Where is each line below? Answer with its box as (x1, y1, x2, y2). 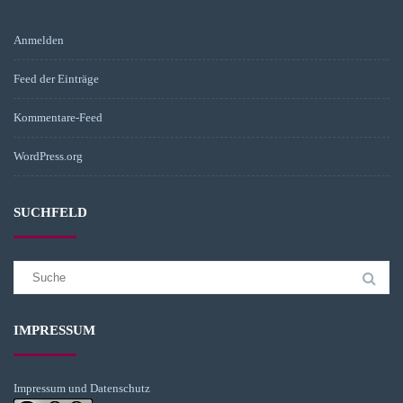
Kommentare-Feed (13, 111, 103, 124)
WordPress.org (13, 149, 83, 163)
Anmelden (13, 33, 64, 47)
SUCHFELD (13, 205, 87, 219)
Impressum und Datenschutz (13, 381, 150, 395)
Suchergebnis (13, 263, 78, 276)
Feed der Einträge (13, 72, 99, 85)
